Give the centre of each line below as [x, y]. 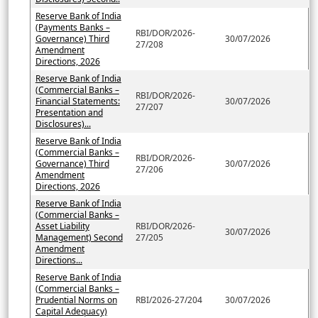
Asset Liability [62, 226]
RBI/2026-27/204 [169, 300]
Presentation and [69, 112]
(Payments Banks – [72, 27]
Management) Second [79, 237]
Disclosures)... [63, 124]
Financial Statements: [77, 101]
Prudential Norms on [76, 300]
